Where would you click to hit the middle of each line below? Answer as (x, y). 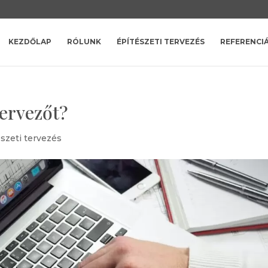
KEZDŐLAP (30, 42)
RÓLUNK (84, 42)
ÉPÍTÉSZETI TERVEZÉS (160, 42)
